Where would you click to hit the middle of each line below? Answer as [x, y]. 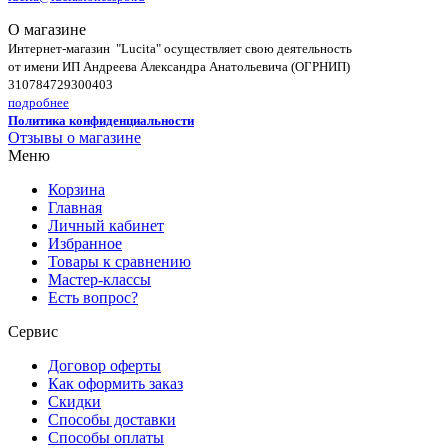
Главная [75, 208]
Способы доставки [112, 420]
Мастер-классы [99, 280]
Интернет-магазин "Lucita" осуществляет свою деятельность [180, 49]
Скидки [74, 402]
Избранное [85, 244]
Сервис [33, 332]
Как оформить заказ [115, 384]
